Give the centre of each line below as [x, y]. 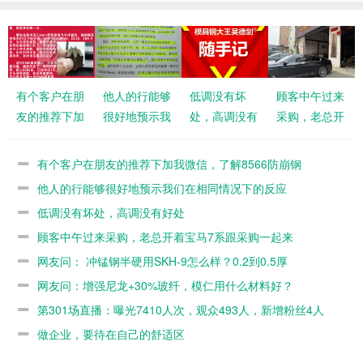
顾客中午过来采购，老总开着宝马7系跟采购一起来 [165, 236]
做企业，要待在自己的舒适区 [111, 333]
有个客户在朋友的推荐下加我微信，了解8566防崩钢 [169, 163]
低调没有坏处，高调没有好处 [111, 212]
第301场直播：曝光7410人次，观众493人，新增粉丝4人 [181, 309]
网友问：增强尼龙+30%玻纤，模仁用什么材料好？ [165, 285]
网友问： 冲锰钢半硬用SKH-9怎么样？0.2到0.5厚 [162, 261]
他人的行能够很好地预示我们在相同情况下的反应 [162, 188]
